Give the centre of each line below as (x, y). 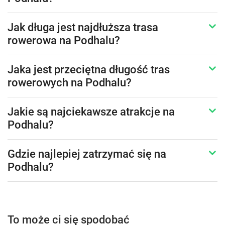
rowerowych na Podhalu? (70, 83)
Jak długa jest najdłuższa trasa (83, 28)
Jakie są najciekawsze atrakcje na (91, 112)
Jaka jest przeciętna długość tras (89, 70)
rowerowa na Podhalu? (64, 41)
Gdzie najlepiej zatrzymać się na (87, 154)
